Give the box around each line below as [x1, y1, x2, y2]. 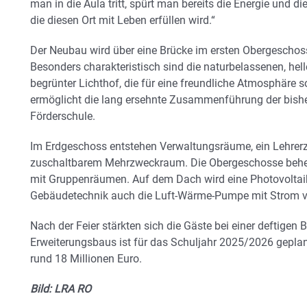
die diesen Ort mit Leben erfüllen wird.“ [30, 14, 215, 27]
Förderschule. [30, 110, 95, 123]
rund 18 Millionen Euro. [30, 252, 142, 266]
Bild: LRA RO [30, 282, 91, 296]
